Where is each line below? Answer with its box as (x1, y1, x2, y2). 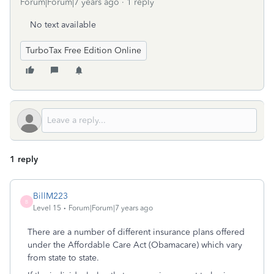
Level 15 (33, 204, 61, 212)
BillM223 (33, 191, 68, 201)
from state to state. (28, 253, 99, 263)
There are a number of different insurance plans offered (28, 227, 245, 237)
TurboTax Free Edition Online (26, 45, 141, 56)
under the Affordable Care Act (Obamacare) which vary (28, 240, 242, 250)
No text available (30, 20, 96, 30)
